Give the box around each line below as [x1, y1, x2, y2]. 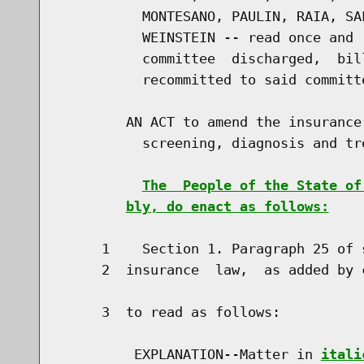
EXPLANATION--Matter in [60, 345, 321, 362]
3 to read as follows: [60, 303, 280, 320]
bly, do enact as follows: [125, 197, 329, 214]
